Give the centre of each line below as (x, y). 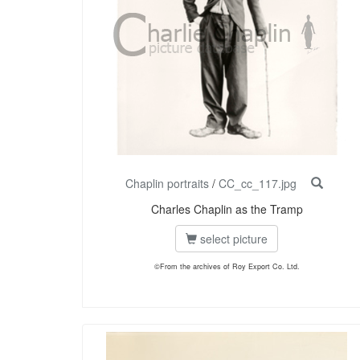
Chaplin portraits (167, 184)
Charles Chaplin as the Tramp (227, 209)
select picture (232, 239)
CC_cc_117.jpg (258, 184)
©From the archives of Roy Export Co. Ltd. (227, 267)
